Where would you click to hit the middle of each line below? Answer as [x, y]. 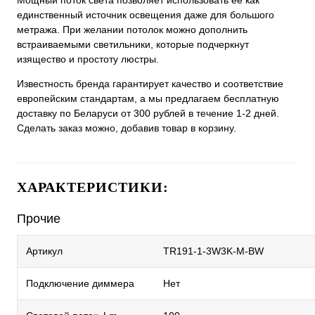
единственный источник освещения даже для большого [146, 15]
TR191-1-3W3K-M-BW [213, 251]
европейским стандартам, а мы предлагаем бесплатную [148, 98]
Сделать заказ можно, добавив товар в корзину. [127, 128]
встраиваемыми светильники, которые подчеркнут [133, 44]
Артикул [44, 251]
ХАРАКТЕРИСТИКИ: [93, 187]
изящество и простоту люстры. [88, 59]
